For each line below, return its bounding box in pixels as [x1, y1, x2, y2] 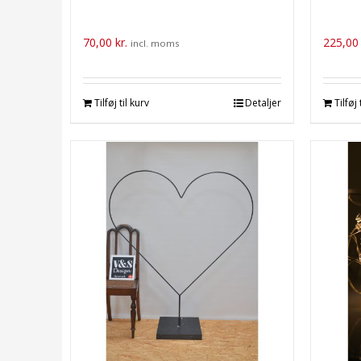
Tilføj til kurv [94, 96, 149, 110]
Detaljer [244, 96, 281, 110]
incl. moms [131, 37, 180, 49]
